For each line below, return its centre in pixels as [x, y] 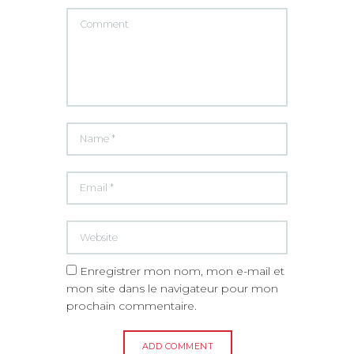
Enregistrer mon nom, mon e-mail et [182, 271]
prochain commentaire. [132, 305]
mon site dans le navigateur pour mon [172, 288]
